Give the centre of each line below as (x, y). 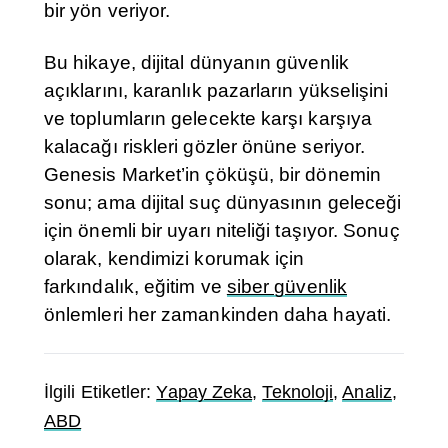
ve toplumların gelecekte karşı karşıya (208, 119)
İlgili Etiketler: (100, 392)
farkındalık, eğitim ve (135, 287)
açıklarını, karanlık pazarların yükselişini (216, 91)
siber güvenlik (286, 287)
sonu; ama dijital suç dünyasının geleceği (223, 203)
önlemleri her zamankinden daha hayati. (218, 315)
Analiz (367, 392)
